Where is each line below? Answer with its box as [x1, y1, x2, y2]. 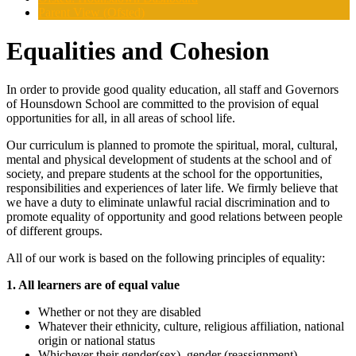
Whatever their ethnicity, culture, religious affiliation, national [38, 319, 344, 334]
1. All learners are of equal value [6, 278, 180, 292]
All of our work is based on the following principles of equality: [6, 251, 325, 265]
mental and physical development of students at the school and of [6, 153, 331, 167]
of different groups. [6, 224, 103, 238]
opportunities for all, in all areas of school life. [6, 111, 235, 126]
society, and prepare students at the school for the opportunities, [6, 167, 323, 181]
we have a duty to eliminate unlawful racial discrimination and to [6, 195, 330, 210]
